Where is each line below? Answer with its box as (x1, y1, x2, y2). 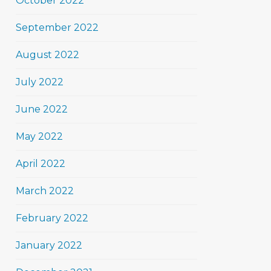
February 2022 (16, 212, 88, 224)
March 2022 (16, 185, 74, 197)
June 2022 (16, 103, 68, 115)
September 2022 (16, 22, 99, 33)
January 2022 (16, 240, 82, 251)
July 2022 (16, 76, 64, 88)
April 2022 (16, 158, 65, 169)
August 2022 (16, 49, 79, 60)
